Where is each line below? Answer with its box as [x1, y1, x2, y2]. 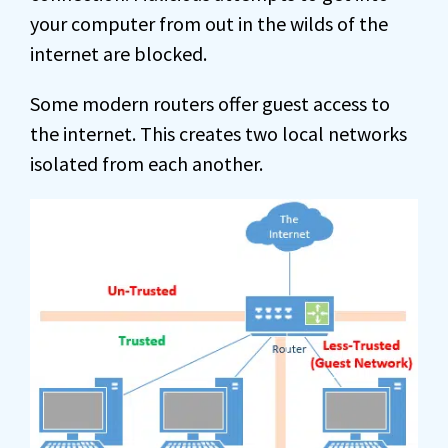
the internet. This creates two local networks [30, 121, 407, 147]
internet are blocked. [30, 41, 207, 67]
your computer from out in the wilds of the [30, 11, 388, 37]
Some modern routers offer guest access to [30, 91, 390, 117]
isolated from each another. [30, 151, 263, 177]
